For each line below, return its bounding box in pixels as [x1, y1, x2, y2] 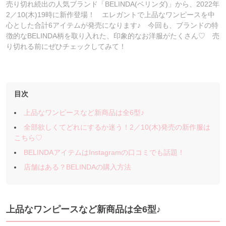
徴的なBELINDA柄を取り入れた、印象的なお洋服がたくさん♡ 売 [6, 32, 219, 40]
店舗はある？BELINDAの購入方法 [24, 163, 132, 171]
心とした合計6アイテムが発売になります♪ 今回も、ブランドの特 [6, 21, 218, 29]
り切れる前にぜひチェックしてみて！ [6, 42, 126, 50]
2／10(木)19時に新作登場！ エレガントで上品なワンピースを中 [6, 11, 215, 19]
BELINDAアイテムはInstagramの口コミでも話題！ [24, 148, 185, 156]
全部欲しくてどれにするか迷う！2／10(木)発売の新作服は [24, 123, 211, 131]
